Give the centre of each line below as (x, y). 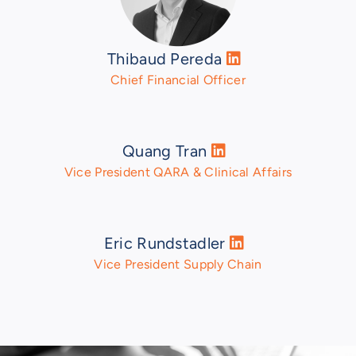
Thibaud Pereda (167, 59)
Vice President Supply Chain (178, 265)
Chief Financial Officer (178, 80)
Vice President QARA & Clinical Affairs (178, 172)
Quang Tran (167, 151)
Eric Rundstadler (166, 244)
